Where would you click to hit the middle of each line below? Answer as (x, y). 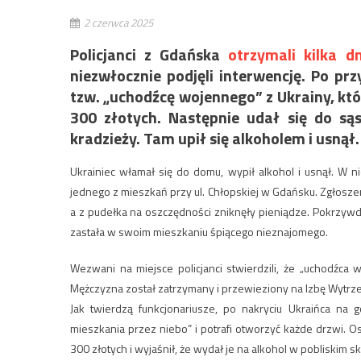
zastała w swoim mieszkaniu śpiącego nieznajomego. (199, 232)
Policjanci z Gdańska (149, 54)
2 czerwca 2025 (118, 23)
